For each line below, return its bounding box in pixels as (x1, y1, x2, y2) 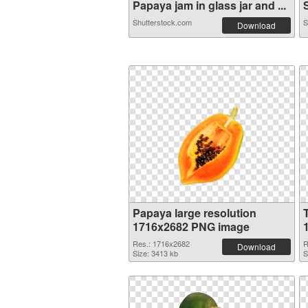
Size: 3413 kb (133, 247, 178, 258)
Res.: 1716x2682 (133, 238, 190, 249)
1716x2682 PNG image (133, 219, 250, 234)
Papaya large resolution (133, 205, 256, 221)
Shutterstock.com (133, 16, 192, 27)
